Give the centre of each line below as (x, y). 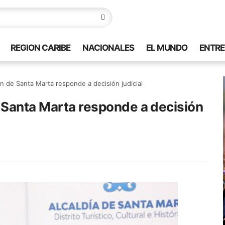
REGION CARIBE (40, 48)
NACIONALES (108, 48)
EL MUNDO (167, 48)
